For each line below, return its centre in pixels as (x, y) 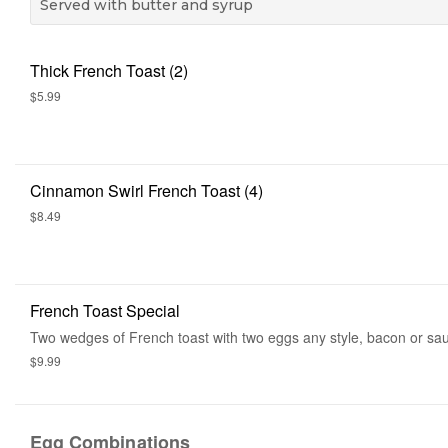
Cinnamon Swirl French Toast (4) (146, 190)
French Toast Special (105, 310)
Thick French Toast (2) (109, 70)
